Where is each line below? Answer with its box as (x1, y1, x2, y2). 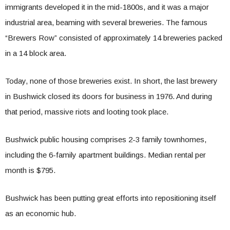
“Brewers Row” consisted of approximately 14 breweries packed (5, 33, 222, 42)
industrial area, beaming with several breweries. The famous (5, 18, 207, 27)
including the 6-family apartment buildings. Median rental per (5, 150, 206, 159)
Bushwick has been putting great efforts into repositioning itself (5, 194, 216, 202)
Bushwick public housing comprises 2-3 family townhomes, (5, 135, 206, 144)
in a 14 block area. (5, 49, 68, 57)
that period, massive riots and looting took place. (5, 107, 170, 116)
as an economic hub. (5, 209, 78, 218)
